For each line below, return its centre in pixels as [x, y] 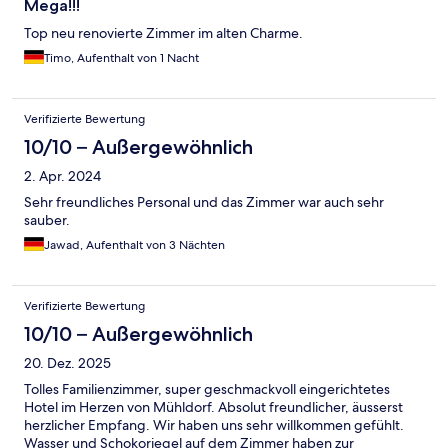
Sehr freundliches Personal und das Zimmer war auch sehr [204, 202]
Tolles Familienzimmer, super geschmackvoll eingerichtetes [207, 389]
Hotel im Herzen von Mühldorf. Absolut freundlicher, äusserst [213, 407]
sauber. [47, 220]
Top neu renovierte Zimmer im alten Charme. [163, 33]
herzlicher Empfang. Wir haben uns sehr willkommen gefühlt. [214, 425]
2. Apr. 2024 [62, 176]
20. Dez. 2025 [67, 363]
